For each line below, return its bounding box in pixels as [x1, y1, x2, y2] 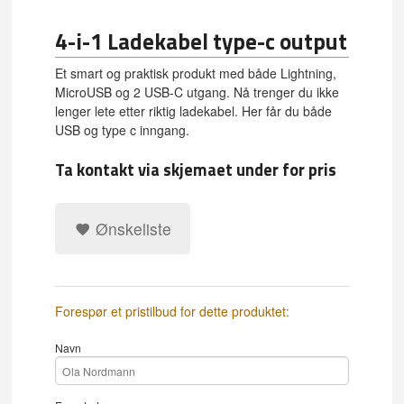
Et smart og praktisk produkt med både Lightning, [55, 64, 337, 83]
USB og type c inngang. [55, 121, 190, 140]
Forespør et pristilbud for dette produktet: [55, 302, 290, 321]
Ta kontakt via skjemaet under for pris [55, 156, 337, 182]
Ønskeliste [90, 216, 171, 240]
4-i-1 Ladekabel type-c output [55, 24, 348, 60]
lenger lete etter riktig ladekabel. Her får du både [55, 102, 333, 121]
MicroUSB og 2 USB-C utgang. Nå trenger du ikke [55, 83, 340, 102]
